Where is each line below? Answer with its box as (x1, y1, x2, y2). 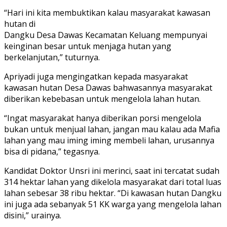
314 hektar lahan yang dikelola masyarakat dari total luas (4, 176, 221, 188)
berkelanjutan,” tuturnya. (4, 52, 100, 63)
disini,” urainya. (4, 210, 61, 221)
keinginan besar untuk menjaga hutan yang (4, 41, 171, 52)
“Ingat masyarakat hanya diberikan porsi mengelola (4, 112, 201, 124)
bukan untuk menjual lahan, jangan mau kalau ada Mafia (4, 124, 220, 135)
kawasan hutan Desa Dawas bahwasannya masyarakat (4, 82, 212, 94)
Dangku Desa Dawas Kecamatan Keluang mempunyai (4, 29, 207, 41)
